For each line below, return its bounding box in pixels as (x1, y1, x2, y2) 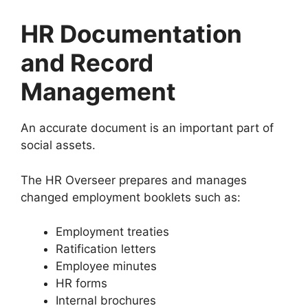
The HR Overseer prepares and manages (21, 173, 247, 187)
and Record (21, 48, 153, 78)
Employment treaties (56, 225, 169, 239)
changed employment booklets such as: (21, 190, 241, 204)
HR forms (56, 276, 107, 291)
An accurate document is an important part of (21, 121, 274, 135)
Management (21, 77, 176, 107)
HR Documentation (21, 19, 242, 49)
